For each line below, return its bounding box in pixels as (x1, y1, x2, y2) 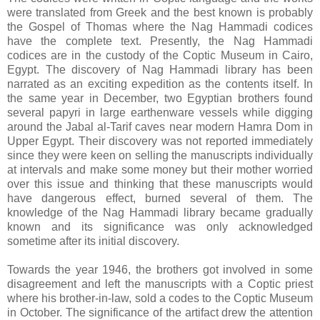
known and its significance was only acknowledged (7, 220, 313, 233)
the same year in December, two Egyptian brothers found (7, 91, 313, 104)
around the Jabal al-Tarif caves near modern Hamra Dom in (7, 120, 313, 133)
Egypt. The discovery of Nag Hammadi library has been (7, 63, 313, 76)
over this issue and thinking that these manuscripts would (7, 177, 313, 190)
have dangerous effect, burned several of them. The (7, 191, 313, 204)
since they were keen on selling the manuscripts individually (7, 149, 313, 161)
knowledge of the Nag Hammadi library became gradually (7, 206, 313, 219)
